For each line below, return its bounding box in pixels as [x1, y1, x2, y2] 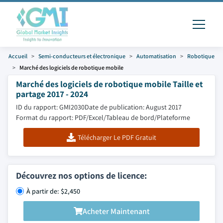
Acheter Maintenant [82, 206, 150, 217]
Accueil [8, 52, 27, 60]
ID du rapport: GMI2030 [16, 103, 85, 111]
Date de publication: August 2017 [85, 103, 182, 111]
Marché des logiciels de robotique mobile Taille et [16, 78, 203, 90]
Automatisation [136, 52, 176, 60]
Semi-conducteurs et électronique [38, 52, 125, 60]
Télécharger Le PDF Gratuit [77, 133, 156, 142]
